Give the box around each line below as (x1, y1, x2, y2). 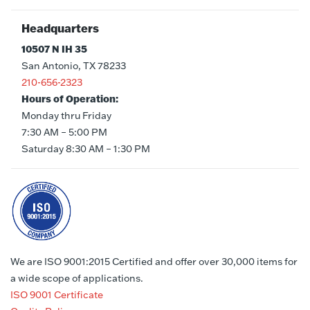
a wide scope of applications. (10, 272, 143, 285)
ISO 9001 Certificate (10, 289, 103, 302)
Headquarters (21, 21, 99, 36)
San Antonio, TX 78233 (21, 60, 126, 73)
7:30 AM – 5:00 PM (21, 126, 107, 139)
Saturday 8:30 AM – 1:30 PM (21, 143, 150, 156)
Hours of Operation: (21, 93, 118, 106)
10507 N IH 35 (21, 43, 87, 56)
